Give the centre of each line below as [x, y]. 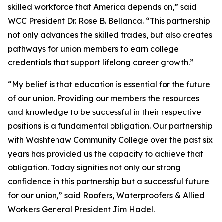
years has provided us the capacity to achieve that [106, 154]
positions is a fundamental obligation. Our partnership [110, 126]
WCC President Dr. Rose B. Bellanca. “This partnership [109, 21]
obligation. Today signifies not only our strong [94, 168]
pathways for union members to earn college [93, 49]
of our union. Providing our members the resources [104, 98]
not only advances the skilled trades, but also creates [110, 35]
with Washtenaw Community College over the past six [110, 140]
